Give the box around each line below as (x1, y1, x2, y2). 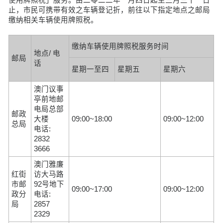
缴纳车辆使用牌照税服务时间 (72, 42, 169, 50)
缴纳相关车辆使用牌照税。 (8, 15, 99, 24)
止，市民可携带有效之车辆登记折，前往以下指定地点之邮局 (8, 5, 211, 14)
